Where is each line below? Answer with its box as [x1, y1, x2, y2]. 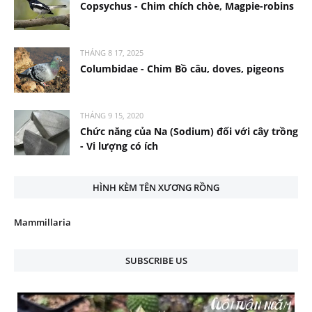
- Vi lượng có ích [80, 139, 158, 153]
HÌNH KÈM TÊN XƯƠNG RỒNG [93, 181, 219, 194]
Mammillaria [14, 216, 71, 228]
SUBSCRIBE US [125, 254, 187, 267]
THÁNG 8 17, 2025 [80, 47, 143, 58]
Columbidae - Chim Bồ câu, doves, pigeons [80, 62, 284, 75]
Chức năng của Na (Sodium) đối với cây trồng [80, 125, 298, 138]
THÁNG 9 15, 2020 [80, 110, 143, 120]
